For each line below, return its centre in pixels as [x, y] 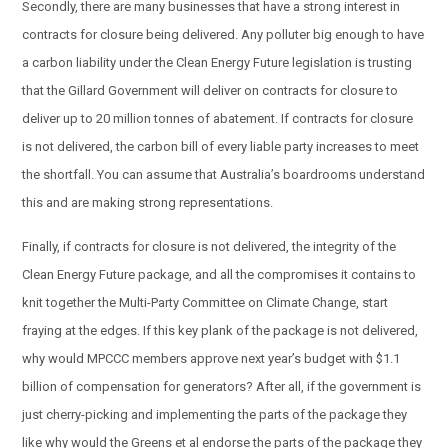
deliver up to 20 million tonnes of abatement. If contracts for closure [218, 118]
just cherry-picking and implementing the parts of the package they [215, 415]
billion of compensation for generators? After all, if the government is [222, 387]
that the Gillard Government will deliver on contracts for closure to [210, 90]
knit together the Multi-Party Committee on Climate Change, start [205, 303]
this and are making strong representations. [148, 202]
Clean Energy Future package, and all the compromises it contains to [219, 275]
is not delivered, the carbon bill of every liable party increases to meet [221, 146]
